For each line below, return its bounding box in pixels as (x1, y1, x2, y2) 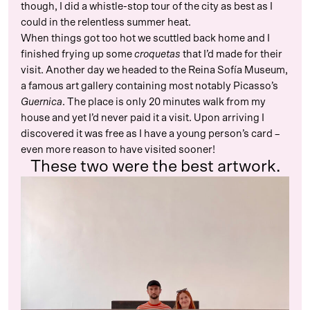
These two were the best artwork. (30, 158, 280, 175)
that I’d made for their (181, 48, 282, 60)
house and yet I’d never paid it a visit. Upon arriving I (21, 112, 264, 123)
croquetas (134, 48, 181, 60)
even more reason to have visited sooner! (21, 144, 215, 155)
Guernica (21, 96, 62, 107)
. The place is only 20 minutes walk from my (62, 96, 266, 107)
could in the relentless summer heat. (21, 17, 191, 28)
